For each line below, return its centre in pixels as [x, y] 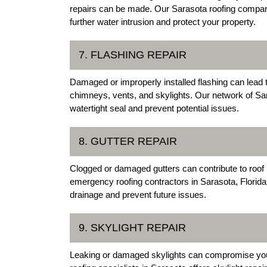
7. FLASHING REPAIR [133, 55]
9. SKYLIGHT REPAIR [132, 227]
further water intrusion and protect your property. [163, 21]
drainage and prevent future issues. [138, 194]
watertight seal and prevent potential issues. [154, 108]
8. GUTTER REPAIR [128, 141]
